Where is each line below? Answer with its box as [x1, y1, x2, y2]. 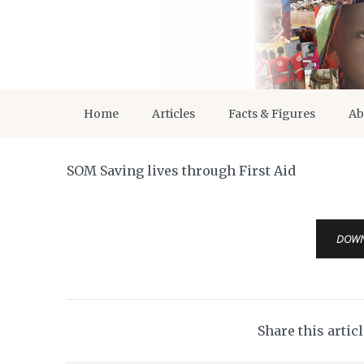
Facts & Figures [228, 106, 315, 121]
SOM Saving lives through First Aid [67, 162, 296, 179]
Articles [152, 106, 195, 121]
